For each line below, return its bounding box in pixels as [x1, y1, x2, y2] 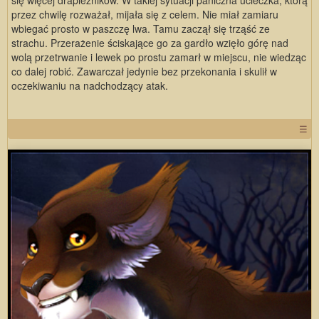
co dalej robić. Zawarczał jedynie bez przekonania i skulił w [11, 63, 277, 78]
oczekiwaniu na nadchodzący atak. [11, 78, 168, 93]
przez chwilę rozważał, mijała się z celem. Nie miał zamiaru [11, 6, 278, 21]
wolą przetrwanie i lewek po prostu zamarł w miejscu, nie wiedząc [11, 49, 306, 64]
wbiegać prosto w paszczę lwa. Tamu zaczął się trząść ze [11, 21, 270, 36]
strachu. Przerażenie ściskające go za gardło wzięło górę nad [11, 35, 288, 50]
